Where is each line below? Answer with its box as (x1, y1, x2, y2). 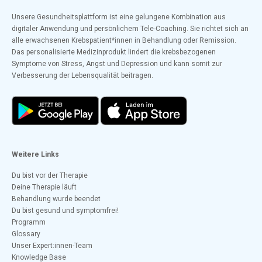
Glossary (12, 230, 40, 239)
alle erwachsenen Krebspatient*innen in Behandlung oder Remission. (12, 36, 236, 44)
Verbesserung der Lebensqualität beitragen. (12, 71, 153, 80)
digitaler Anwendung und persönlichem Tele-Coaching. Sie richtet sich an (12, 24, 249, 33)
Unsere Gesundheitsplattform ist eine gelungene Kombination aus (12, 12, 226, 21)
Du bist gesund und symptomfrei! (12, 206, 119, 215)
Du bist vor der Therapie (12, 171, 88, 180)
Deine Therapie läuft (12, 183, 77, 192)
